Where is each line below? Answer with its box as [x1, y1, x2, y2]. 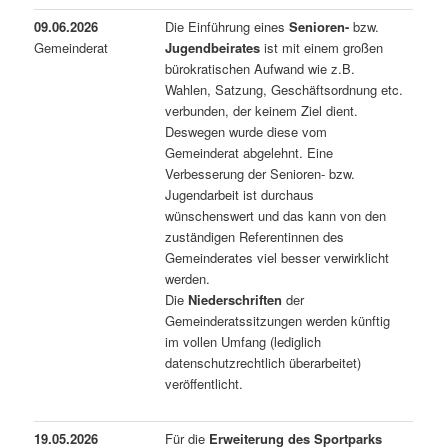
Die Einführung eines [165, 16, 290, 36]
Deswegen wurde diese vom [165, 121, 328, 141]
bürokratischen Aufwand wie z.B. [165, 58, 356, 78]
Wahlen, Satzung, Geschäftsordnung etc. [165, 79, 404, 99]
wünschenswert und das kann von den [165, 205, 387, 225]
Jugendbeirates [165, 37, 261, 57]
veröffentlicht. [165, 373, 244, 393]
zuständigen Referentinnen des [165, 226, 345, 246]
